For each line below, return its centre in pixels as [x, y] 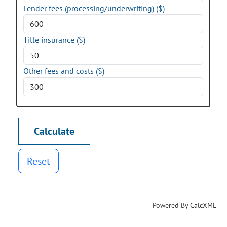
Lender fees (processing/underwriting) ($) [94, 8]
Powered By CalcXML [184, 205]
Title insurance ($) [54, 40]
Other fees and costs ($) [64, 71]
